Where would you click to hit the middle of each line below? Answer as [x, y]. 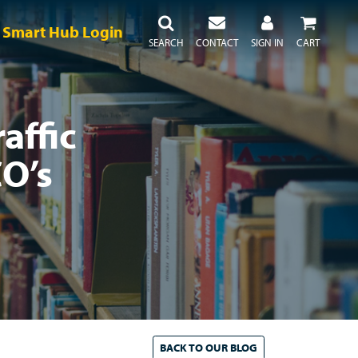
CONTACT [217, 42]
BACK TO [183, 348]
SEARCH [166, 42]
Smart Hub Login [63, 32]
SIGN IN [267, 42]
